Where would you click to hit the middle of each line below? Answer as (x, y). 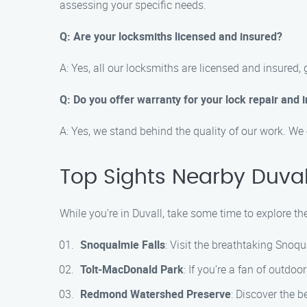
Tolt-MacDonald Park (132, 269)
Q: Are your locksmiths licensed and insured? (171, 36)
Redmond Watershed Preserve (156, 294)
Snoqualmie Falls (123, 245)
